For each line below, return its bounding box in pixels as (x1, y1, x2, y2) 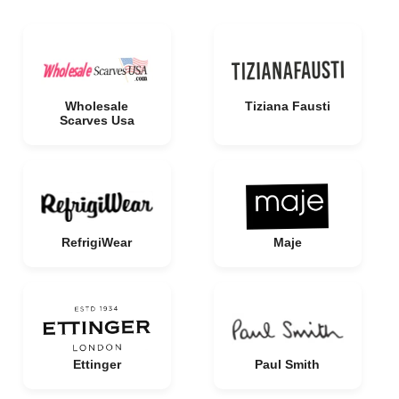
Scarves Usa (59, 113, 134, 127)
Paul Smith (255, 357, 320, 371)
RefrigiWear (61, 235, 132, 249)
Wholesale (65, 99, 128, 113)
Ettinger (72, 357, 121, 371)
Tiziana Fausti (244, 99, 330, 113)
